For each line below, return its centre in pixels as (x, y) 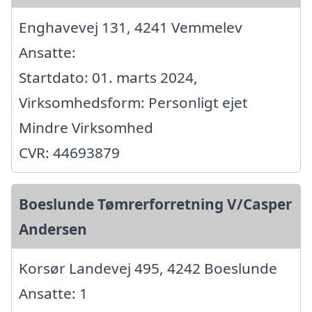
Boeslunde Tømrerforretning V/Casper (155, 204)
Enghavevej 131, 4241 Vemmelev (131, 27)
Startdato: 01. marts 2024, (108, 77)
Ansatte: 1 (53, 293)
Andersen (53, 229)
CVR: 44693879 (69, 152)
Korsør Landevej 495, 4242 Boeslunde (148, 268)
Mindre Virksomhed (86, 127)
